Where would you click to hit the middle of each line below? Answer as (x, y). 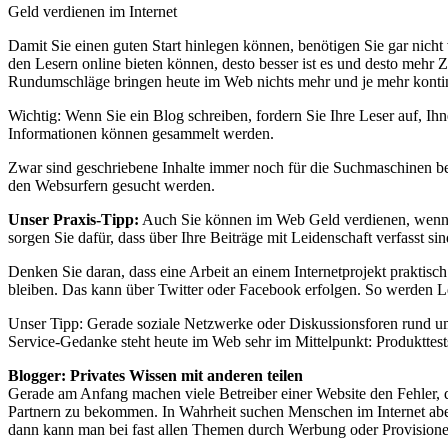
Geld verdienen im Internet (92, 11)
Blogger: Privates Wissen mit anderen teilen (155, 375)
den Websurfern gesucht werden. (111, 185)
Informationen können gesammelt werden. (141, 133)
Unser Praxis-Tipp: (73, 219)
